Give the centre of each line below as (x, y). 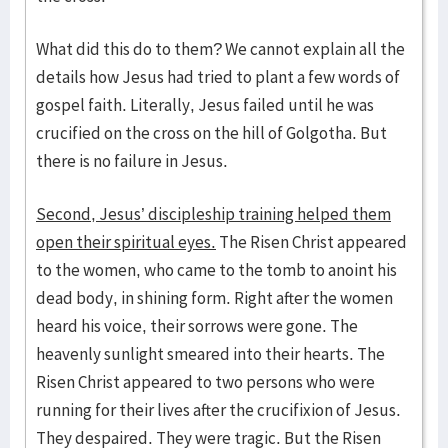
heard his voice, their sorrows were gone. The (197, 326)
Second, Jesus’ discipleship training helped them (213, 214)
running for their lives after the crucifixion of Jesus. (218, 410)
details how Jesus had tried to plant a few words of (218, 77)
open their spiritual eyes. (126, 242)
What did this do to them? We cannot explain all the (220, 49)
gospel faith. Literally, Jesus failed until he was (205, 105)
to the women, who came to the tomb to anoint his (216, 270)
